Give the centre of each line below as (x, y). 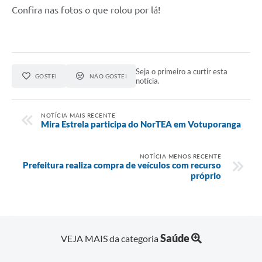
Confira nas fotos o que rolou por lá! (86, 10)
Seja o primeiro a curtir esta (182, 71)
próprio (206, 176)
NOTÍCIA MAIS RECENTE (78, 116)
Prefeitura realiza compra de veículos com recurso (122, 165)
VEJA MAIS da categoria (110, 239)
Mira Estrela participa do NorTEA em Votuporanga (141, 124)
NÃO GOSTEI (108, 76)
